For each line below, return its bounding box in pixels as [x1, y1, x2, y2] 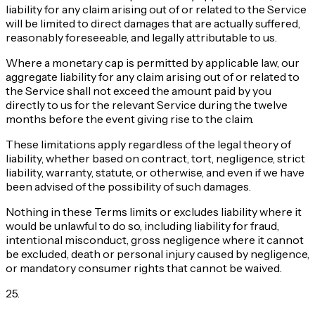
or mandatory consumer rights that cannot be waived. [6, 261, 282, 276]
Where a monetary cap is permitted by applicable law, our [6, 56, 300, 70]
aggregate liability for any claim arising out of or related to [6, 70, 300, 84]
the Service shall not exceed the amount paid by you [6, 84, 271, 98]
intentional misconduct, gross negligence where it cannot [6, 233, 304, 247]
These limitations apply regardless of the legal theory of [6, 137, 291, 152]
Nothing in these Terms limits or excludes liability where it [6, 205, 302, 219]
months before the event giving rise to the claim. [6, 112, 254, 127]
